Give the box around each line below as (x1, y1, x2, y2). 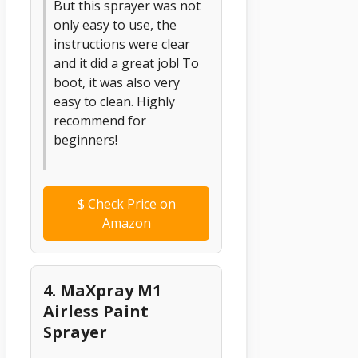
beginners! (54, 131, 117, 149)
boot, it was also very (54, 74, 180, 92)
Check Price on (84, 195, 176, 213)
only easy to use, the (54, 16, 177, 34)
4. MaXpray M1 (43, 280, 161, 302)
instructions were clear (54, 35, 190, 54)
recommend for (54, 112, 146, 130)
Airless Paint (43, 300, 149, 323)
